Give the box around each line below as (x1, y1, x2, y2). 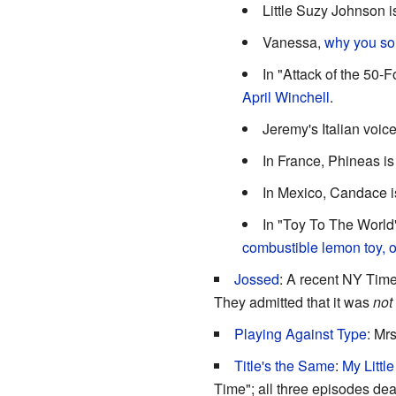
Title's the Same (233, 354, 335, 376)
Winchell (274, 86, 330, 107)
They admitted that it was (213, 291, 373, 312)
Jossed (233, 268, 279, 289)
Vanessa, (262, 31, 324, 52)
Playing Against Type (233, 323, 367, 344)
